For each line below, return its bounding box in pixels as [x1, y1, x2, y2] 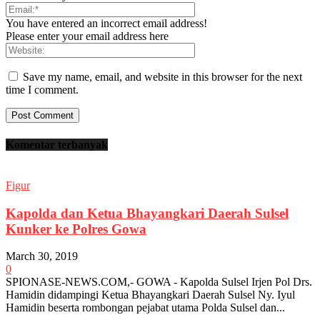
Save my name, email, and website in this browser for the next [23, 71, 302, 84]
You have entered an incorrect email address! [6, 17, 207, 30]
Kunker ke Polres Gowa [6, 221, 146, 236]
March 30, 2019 [6, 250, 78, 263]
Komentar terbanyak [6, 138, 108, 151]
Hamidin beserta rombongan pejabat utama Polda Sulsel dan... [6, 301, 285, 314]
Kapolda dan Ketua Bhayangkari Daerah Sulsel [6, 205, 289, 221]
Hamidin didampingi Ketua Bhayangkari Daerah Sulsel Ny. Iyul [6, 289, 295, 301]
